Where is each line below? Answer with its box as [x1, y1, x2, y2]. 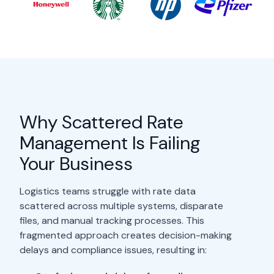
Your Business [20, 151, 133, 176]
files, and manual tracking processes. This [20, 213, 204, 227]
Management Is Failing [20, 130, 200, 155]
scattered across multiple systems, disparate [20, 199, 223, 212]
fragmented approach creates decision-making [20, 228, 232, 242]
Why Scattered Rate [20, 109, 183, 134]
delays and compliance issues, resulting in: [20, 243, 207, 256]
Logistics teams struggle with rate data [20, 184, 196, 198]
